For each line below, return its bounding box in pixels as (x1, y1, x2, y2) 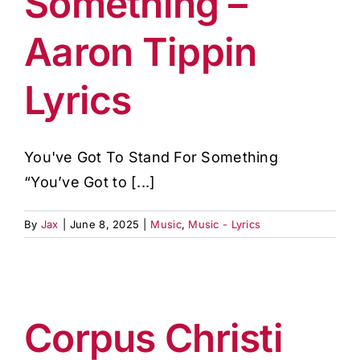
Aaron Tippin (24, 28, 257, 76)
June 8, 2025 (69, 218, 140, 231)
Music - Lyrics (188, 218, 261, 231)
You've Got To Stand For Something (24, 149, 278, 166)
